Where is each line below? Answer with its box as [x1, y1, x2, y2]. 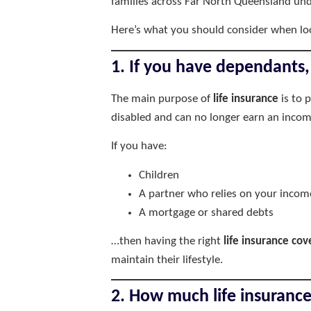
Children [139, 169, 179, 181]
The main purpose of [111, 92, 213, 105]
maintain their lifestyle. [111, 253, 223, 266]
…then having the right [111, 235, 224, 247]
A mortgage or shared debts [139, 206, 274, 219]
